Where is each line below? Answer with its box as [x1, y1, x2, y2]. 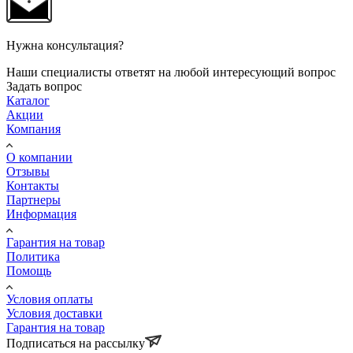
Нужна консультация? [6, 38, 124, 52]
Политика [6, 249, 60, 263]
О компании [6, 150, 72, 164]
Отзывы [6, 164, 50, 178]
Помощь [6, 263, 51, 277]
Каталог [6, 93, 50, 107]
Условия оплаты [6, 292, 93, 306]
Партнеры [6, 192, 61, 206]
